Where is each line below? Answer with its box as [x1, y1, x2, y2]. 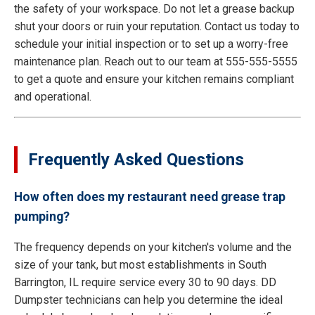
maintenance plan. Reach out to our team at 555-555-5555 [14, 54, 297, 68]
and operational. [14, 89, 91, 103]
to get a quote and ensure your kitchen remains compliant [14, 72, 294, 86]
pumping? [14, 209, 70, 224]
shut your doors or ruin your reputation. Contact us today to [14, 19, 300, 33]
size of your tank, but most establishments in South [14, 258, 266, 272]
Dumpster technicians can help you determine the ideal [14, 293, 283, 307]
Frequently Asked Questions [28, 149, 244, 169]
